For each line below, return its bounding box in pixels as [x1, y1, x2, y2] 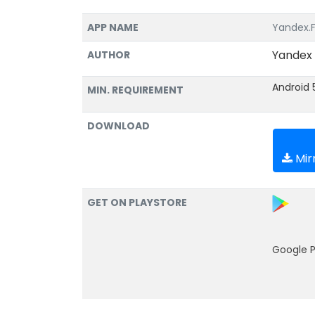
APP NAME [87, 20, 139, 34]
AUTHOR [87, 48, 130, 62]
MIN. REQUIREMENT [87, 83, 184, 97]
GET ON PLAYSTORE [87, 195, 187, 210]
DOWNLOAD [87, 119, 150, 133]
